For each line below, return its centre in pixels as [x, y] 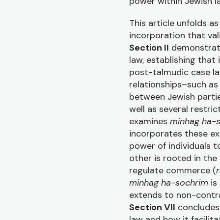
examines [150, 121]
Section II [149, 48]
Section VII [152, 207]
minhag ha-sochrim [169, 183]
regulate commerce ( [173, 170]
